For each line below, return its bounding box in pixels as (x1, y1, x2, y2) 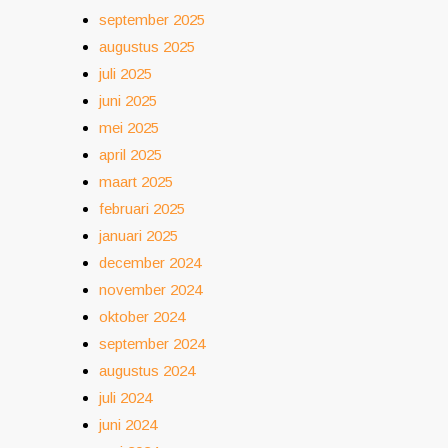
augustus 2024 (99, 362, 195, 379)
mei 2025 (99, 119, 159, 136)
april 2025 (99, 146, 162, 163)
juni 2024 (99, 416, 157, 433)
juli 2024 (99, 389, 152, 406)
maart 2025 (99, 173, 173, 190)
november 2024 (99, 281, 202, 298)
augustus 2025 (99, 38, 195, 55)
